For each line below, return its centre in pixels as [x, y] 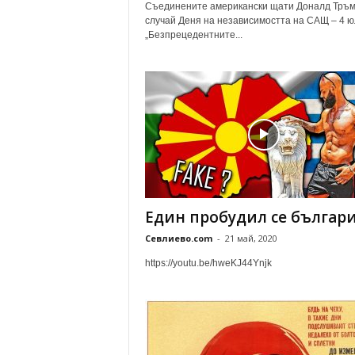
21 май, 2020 [251, 238]
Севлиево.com [178, 238]
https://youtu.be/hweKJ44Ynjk [208, 263]
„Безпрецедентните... [193, 35]
